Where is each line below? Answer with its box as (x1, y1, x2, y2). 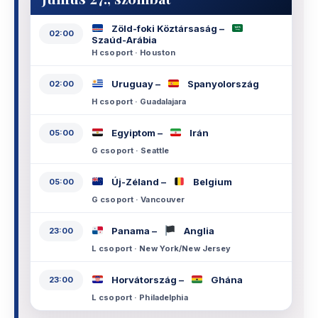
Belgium (191, 176, 232, 188)
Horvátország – (109, 274, 186, 286)
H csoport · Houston (92, 47, 176, 57)
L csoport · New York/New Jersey (92, 243, 231, 253)
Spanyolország (185, 78, 259, 90)
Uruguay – (109, 78, 163, 90)
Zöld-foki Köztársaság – (109, 22, 226, 34)
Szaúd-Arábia (92, 33, 157, 45)
